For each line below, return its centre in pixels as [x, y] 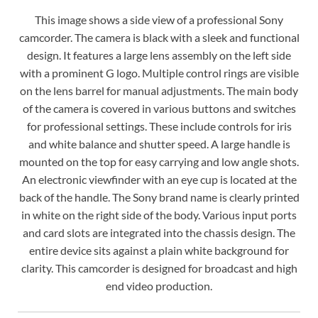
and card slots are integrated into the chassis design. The [159, 232]
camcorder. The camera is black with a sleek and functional [159, 37]
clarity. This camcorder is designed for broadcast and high [159, 268]
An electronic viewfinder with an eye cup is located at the [159, 179]
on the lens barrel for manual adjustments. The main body [159, 90]
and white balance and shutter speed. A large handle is [159, 143]
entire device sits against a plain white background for [159, 250]
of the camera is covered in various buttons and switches [159, 108]
